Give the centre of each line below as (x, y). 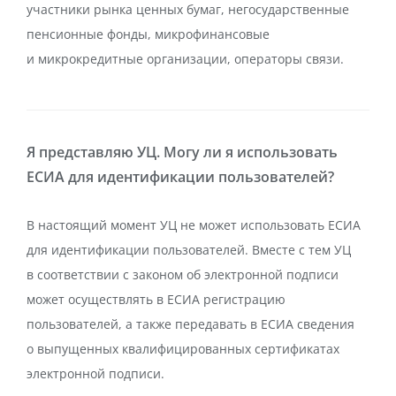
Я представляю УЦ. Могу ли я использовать (182, 152)
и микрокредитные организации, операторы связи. (185, 59)
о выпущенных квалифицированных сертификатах (183, 349)
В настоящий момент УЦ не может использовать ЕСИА (194, 225)
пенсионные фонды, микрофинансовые (148, 34)
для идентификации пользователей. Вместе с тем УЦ (189, 250)
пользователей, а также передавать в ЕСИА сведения (190, 324)
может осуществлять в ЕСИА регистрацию (156, 299)
